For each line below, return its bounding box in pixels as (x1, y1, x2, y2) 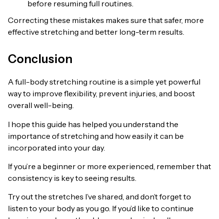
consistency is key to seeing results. (8, 173, 136, 183)
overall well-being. (8, 100, 74, 110)
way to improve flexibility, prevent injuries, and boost (8, 88, 195, 99)
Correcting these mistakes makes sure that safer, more (8, 15, 204, 25)
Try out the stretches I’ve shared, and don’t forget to (8, 192, 191, 202)
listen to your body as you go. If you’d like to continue (8, 203, 194, 214)
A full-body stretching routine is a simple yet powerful (8, 77, 200, 87)
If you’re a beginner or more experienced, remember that (8, 161, 211, 171)
